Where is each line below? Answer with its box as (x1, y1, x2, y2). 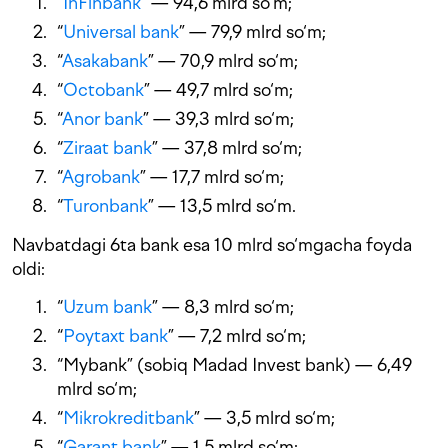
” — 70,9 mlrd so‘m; (148, 50, 298, 72)
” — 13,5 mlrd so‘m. (148, 195, 296, 217)
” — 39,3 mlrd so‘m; (143, 108, 294, 130)
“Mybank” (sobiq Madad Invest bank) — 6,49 (57, 354, 412, 376)
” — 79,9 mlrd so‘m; (179, 21, 326, 43)
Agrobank (62, 166, 140, 188)
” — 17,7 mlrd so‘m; (140, 166, 284, 188)
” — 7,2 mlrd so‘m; (168, 325, 306, 347)
